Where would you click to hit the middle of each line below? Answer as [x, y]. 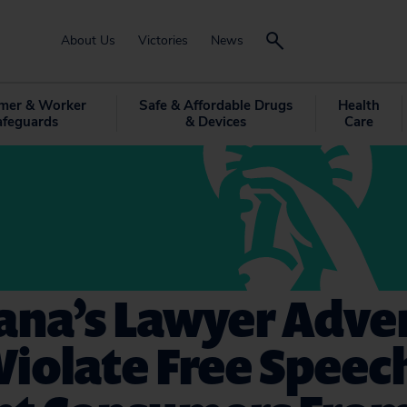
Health [358, 105]
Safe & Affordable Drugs [215, 105]
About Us [88, 40]
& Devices [215, 122]
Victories [163, 40]
